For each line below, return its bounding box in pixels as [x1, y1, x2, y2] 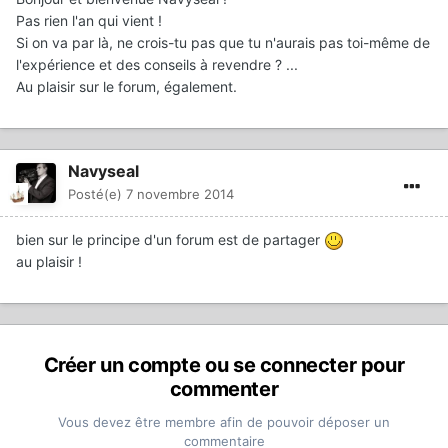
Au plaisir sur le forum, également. [16, 77, 237, 95]
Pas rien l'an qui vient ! [16, 11, 162, 29]
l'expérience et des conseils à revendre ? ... [16, 55, 298, 73]
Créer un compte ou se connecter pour [43, 352, 405, 377]
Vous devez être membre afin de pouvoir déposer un [58, 413, 390, 430]
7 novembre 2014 [126, 185, 234, 202]
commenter [169, 376, 279, 401]
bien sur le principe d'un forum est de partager [16, 230, 324, 248]
